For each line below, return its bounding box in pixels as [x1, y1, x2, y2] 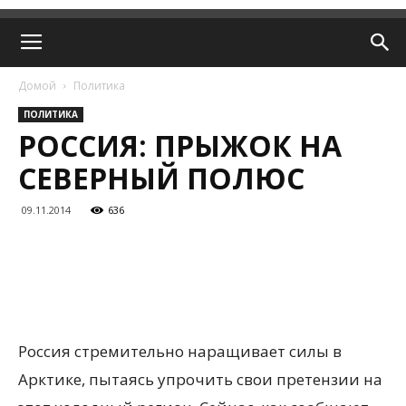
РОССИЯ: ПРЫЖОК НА [18, 126, 342, 165]
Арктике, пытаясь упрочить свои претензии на [18, 369, 382, 390]
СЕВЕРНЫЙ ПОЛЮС [18, 159, 304, 198]
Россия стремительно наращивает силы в [18, 341, 342, 362]
